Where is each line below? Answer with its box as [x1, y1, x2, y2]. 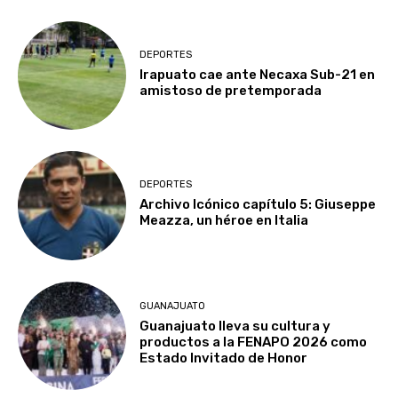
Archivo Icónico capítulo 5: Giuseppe [139, 195, 377, 212]
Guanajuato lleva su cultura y [139, 318, 331, 335]
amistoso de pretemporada [139, 82, 322, 99]
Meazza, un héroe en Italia [139, 211, 309, 228]
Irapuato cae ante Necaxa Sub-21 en [139, 66, 376, 83]
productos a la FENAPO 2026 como [139, 334, 368, 351]
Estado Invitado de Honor [139, 350, 308, 367]
